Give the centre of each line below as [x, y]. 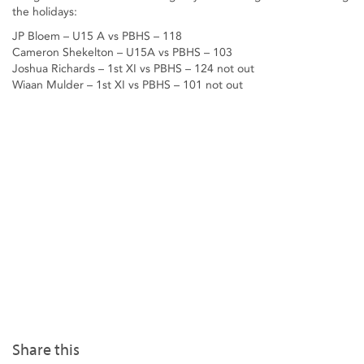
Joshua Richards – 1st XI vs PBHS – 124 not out [133, 69]
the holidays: [45, 12]
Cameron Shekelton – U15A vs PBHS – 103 [122, 52]
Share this [46, 350]
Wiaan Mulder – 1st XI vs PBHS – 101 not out [128, 85]
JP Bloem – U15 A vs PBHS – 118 [97, 36]
